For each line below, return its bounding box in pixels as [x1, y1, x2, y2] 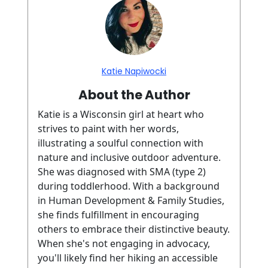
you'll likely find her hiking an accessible [38, 251, 218, 265]
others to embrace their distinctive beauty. [38, 223, 230, 236]
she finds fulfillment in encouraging [38, 208, 200, 222]
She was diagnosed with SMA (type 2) [38, 165, 206, 179]
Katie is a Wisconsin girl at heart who [38, 108, 205, 121]
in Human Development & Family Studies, [38, 194, 225, 208]
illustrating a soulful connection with [38, 136, 204, 150]
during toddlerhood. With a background [38, 179, 220, 193]
